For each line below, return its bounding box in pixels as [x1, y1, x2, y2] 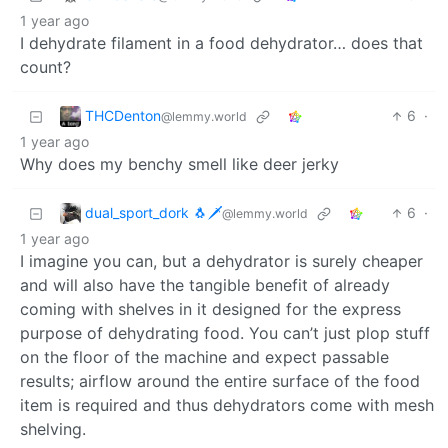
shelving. [20, 419, 86, 440]
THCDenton [85, 106, 161, 124]
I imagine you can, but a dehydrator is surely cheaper [20, 251, 423, 272]
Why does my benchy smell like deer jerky [20, 154, 339, 175]
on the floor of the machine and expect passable [20, 347, 389, 368]
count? [20, 57, 71, 78]
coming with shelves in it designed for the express [20, 299, 401, 320]
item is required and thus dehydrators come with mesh [20, 395, 434, 416]
